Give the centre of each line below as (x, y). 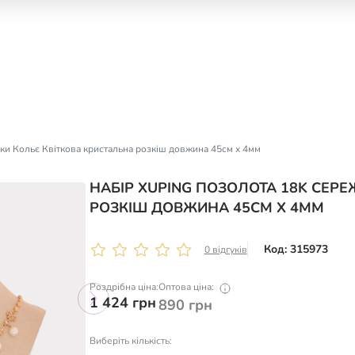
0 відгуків (225, 250)
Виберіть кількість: (130, 341)
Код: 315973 (296, 249)
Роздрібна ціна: (124, 287)
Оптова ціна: (186, 287)
